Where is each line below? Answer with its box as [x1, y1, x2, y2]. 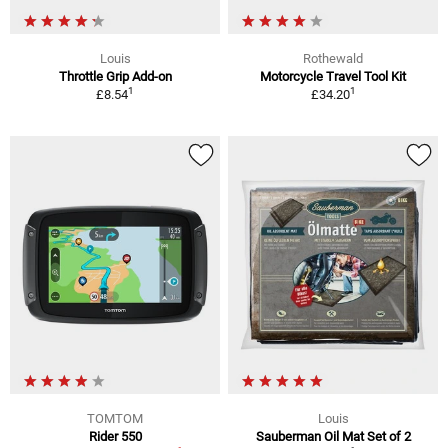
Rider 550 [88, 429, 142, 445]
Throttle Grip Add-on [58, 68, 172, 84]
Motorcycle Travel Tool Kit [260, 68, 406, 84]
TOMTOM [87, 411, 143, 427]
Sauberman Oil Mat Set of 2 [255, 429, 411, 445]
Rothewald [303, 50, 363, 66]
